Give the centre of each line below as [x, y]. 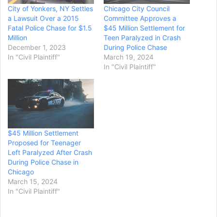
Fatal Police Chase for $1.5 [50, 28]
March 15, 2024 [33, 181]
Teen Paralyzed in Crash [142, 38]
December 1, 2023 [37, 47]
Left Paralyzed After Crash [50, 152]
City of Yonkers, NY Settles [50, 9]
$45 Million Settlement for [144, 28]
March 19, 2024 [129, 57]
